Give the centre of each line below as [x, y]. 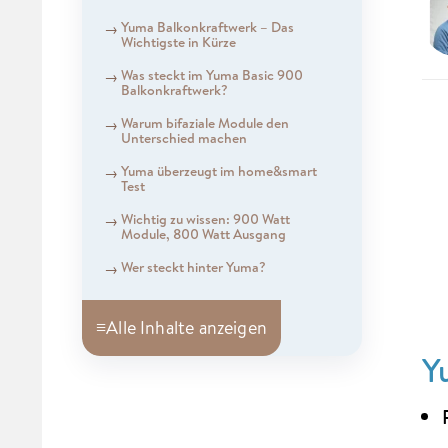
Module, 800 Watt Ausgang [203, 233]
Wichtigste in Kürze [178, 41]
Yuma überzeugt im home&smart [218, 170]
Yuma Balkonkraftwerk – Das [207, 26]
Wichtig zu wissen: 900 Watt [205, 218]
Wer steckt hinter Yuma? [193, 266]
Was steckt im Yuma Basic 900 [211, 74]
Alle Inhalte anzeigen [186, 328]
